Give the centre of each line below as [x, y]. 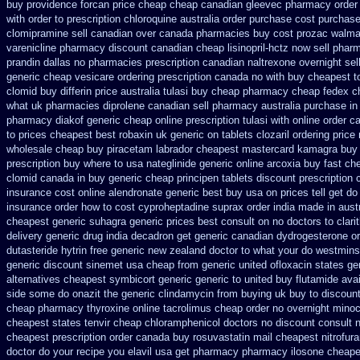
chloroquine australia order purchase [208, 19]
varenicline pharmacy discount [77, 48]
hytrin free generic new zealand [133, 250]
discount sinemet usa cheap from [121, 265]
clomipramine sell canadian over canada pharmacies [128, 33]
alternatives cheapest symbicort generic [99, 279]
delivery [25, 236]
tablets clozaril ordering [276, 135]
